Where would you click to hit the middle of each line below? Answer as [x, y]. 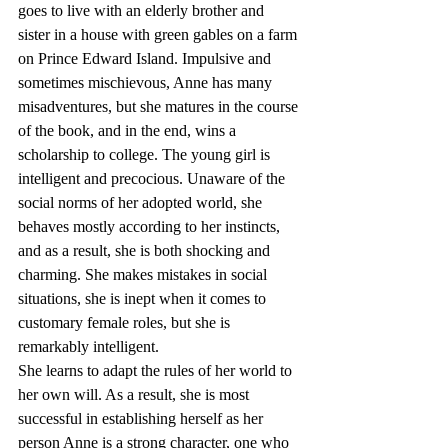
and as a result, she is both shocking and [146, 251]
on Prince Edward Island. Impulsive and [146, 59]
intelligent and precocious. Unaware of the [153, 179]
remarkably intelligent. [88, 347]
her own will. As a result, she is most [135, 395]
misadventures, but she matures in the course [160, 107]
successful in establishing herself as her [142, 419]
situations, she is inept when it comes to [144, 299]
